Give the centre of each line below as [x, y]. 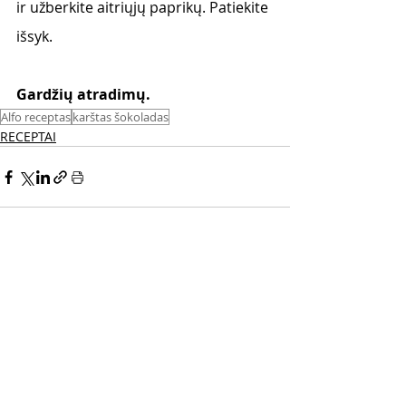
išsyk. [36, 37]
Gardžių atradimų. [85, 95]
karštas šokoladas [121, 117]
